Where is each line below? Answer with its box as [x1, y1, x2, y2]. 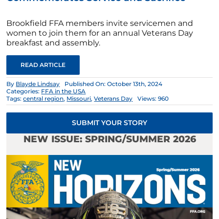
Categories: [6, 87, 42, 95]
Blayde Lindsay [16, 80, 60, 88]
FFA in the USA [41, 87, 86, 95]
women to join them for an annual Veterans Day [6, 28, 194, 38]
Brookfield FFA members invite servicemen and [6, 18, 194, 28]
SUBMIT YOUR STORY [72, 118, 147, 128]
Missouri [66, 94, 91, 102]
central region [23, 94, 64, 102]
